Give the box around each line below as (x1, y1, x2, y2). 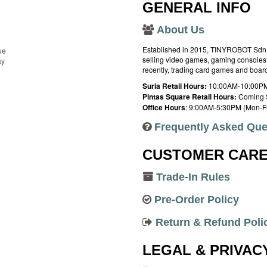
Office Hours (142, 102, 185, 113)
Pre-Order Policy (154, 194, 239, 206)
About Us (156, 24, 204, 36)
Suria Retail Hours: (142, 80, 209, 91)
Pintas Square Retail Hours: (142, 91, 237, 102)
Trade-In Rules (156, 171, 230, 183)
